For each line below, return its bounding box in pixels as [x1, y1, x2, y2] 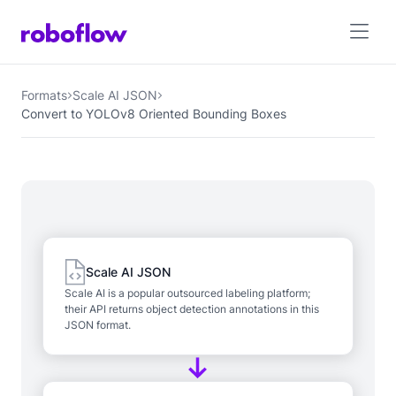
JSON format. [65, 318, 131, 332]
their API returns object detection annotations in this [65, 302, 319, 316]
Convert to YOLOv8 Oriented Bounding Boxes [21, 106, 286, 121]
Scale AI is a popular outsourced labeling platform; [65, 286, 310, 301]
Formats [21, 88, 67, 103]
